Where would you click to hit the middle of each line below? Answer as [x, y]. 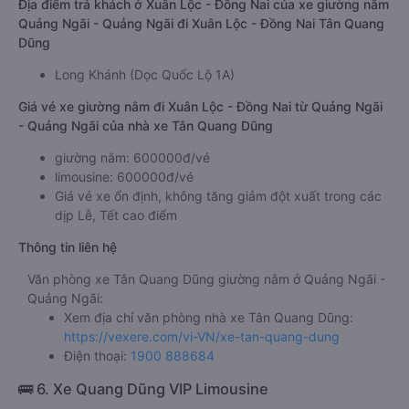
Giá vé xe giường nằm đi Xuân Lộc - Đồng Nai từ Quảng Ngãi [200, 106]
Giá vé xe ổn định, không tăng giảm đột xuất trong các [218, 196]
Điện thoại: [97, 356]
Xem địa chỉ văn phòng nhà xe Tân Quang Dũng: [209, 317]
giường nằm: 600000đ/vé [132, 157]
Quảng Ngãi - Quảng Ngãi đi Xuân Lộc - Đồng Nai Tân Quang [201, 23]
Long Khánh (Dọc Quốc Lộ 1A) [145, 74]
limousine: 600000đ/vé [124, 177]
